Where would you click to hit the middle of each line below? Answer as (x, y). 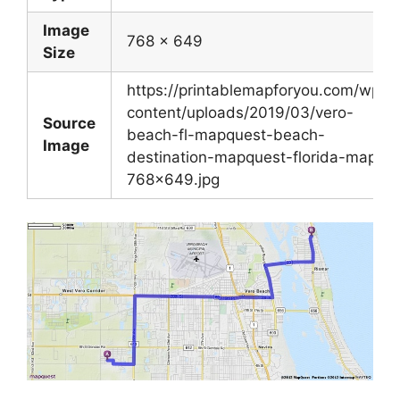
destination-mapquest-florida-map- (255, 158)
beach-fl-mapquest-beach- (226, 135)
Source (69, 124)
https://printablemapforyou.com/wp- (257, 91)
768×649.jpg (173, 180)
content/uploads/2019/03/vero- (240, 113)
